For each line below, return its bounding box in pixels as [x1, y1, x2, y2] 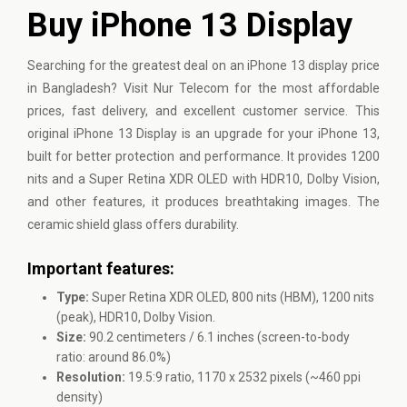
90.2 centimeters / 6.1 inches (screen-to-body [86, 330, 350, 344]
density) [56, 390, 103, 404]
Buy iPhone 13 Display [27, 6, 352, 45]
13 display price [287, 58, 381, 73]
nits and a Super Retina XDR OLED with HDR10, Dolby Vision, [27, 172, 380, 186]
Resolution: [56, 370, 125, 384]
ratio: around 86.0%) [56, 350, 171, 364]
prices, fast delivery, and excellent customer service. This [27, 104, 380, 118]
